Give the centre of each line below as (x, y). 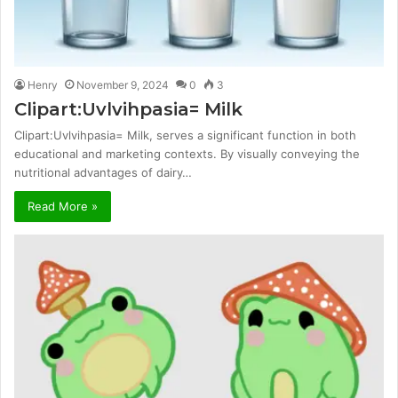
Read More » (63, 207)
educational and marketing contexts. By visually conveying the (187, 154)
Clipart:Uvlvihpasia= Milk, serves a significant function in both (185, 135)
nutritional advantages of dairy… (103, 173)
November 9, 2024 (123, 85)
